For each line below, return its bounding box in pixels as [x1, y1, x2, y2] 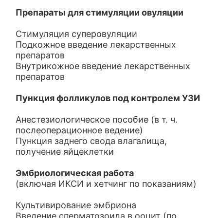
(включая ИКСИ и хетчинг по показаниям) [16, 179, 200, 189]
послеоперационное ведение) [16, 125, 144, 135]
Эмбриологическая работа [16, 168, 136, 178]
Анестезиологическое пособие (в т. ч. [16, 114, 178, 125]
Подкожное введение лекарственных [16, 39, 177, 50]
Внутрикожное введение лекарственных [16, 61, 191, 71]
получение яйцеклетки [16, 146, 114, 157]
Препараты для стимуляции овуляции [16, 7, 184, 18]
